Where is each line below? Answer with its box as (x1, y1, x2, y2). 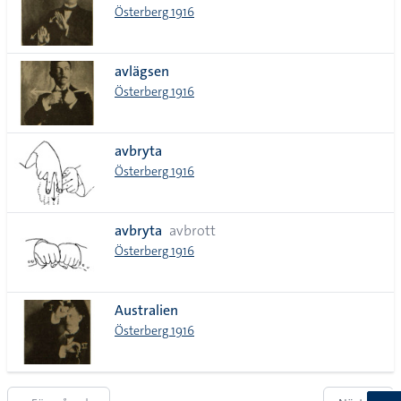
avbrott (169, 221, 216, 240)
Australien (115, 301, 178, 320)
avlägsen (115, 62, 169, 81)
